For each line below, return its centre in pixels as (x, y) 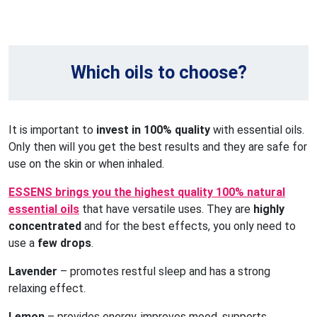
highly (269, 209)
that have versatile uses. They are (166, 209)
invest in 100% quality (153, 130)
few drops (64, 243)
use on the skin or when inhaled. (86, 164)
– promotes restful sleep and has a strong (164, 272)
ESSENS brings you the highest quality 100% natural (147, 192)
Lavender (33, 272)
